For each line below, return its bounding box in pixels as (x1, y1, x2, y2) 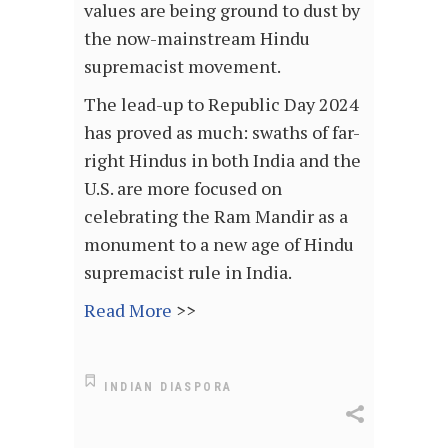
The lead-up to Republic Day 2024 (84, 91, 359, 116)
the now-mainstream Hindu (84, 25, 310, 50)
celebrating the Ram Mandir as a (84, 203, 348, 228)
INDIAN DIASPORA (104, 380, 233, 395)
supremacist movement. (84, 53, 281, 78)
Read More (84, 297, 172, 322)
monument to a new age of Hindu (84, 231, 354, 256)
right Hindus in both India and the (84, 147, 361, 172)
